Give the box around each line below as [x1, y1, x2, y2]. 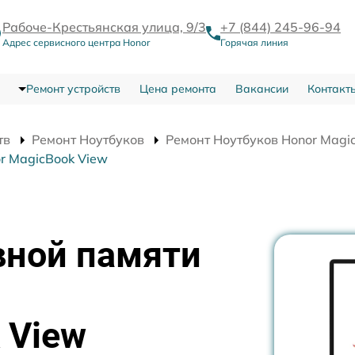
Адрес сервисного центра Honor [2, 36, 150, 48]
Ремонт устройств [25, 82, 120, 96]
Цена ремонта [139, 82, 216, 96]
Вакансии [235, 82, 288, 96]
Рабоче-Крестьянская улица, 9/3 [2, 19, 206, 35]
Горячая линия [220, 36, 288, 48]
